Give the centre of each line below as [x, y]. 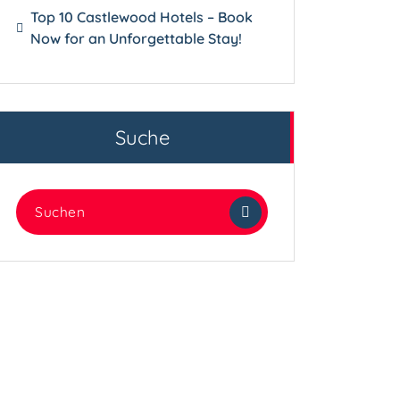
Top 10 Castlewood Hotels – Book [142, 17]
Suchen [39, 200]
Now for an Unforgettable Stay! [137, 38]
